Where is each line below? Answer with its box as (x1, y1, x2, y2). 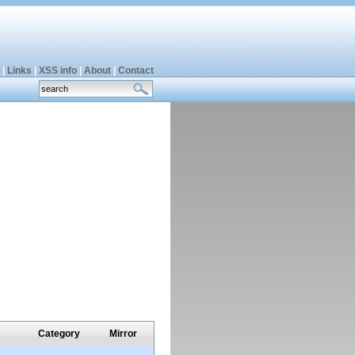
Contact (117, 65, 154, 76)
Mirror (109, 328, 137, 339)
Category (37, 328, 80, 339)
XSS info (38, 65, 77, 76)
